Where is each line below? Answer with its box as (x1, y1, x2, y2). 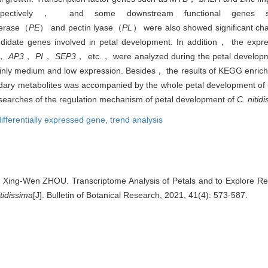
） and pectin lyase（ (39, 23, 123, 33)
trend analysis (110, 115, 163, 125)
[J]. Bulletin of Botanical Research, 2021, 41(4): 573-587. (33, 190, 248, 200)
